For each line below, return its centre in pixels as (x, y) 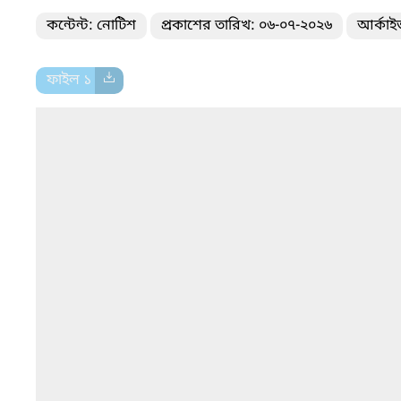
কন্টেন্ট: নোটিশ (91, 26)
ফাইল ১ (71, 80)
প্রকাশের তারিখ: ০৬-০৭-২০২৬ (247, 26)
